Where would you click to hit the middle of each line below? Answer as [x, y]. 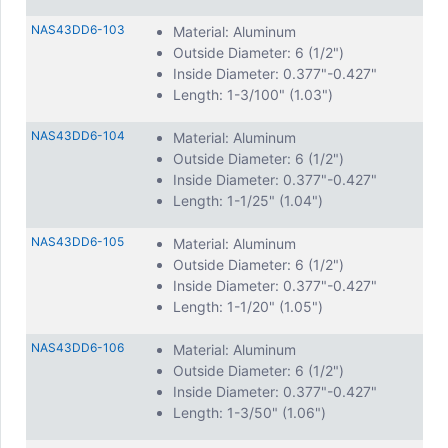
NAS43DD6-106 [77, 347]
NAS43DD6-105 [77, 241]
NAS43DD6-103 [78, 29]
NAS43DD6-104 [78, 135]
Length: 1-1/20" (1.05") [248, 306]
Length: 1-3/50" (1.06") [249, 412]
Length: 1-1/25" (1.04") [248, 200]
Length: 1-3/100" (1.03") [253, 94]
